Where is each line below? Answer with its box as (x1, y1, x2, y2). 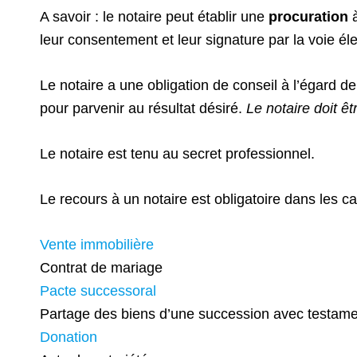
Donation (40, 329, 97, 345)
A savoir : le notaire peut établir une (40, 9, 269, 25)
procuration (269, 9, 348, 25)
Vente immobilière (40, 237, 154, 253)
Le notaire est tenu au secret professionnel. (40, 146, 315, 162)
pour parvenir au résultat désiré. (40, 100, 246, 116)
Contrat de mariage (40, 260, 163, 276)
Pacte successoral (40, 283, 156, 299)
